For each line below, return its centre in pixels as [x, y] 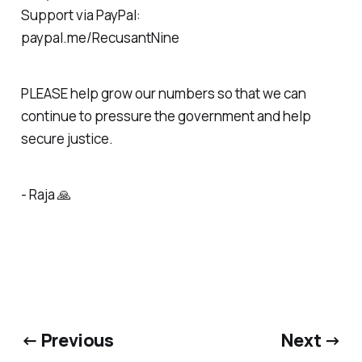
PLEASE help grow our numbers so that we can [163, 93]
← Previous [67, 340]
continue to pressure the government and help [166, 116]
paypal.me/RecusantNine [100, 37]
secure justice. [67, 138]
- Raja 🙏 [46, 194]
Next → [311, 340]
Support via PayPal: [80, 15]
